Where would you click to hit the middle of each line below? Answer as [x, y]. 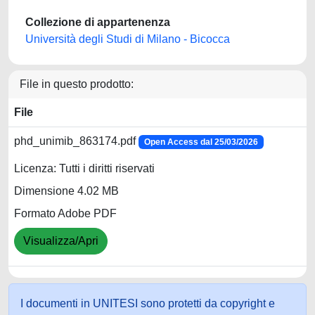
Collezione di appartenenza [98, 22]
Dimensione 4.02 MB [66, 191]
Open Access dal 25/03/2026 [201, 142]
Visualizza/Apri [61, 241]
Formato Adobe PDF [65, 214]
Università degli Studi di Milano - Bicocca [128, 39]
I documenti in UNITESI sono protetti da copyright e [148, 303]
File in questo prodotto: [77, 84]
